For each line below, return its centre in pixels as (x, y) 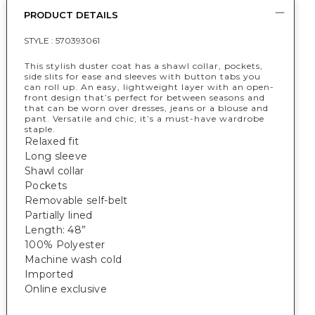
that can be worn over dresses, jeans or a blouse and (147, 108)
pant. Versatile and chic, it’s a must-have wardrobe (144, 118)
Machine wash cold (73, 259)
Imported (49, 274)
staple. (40, 129)
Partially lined (59, 215)
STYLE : (40, 40)
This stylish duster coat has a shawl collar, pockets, (144, 66)
